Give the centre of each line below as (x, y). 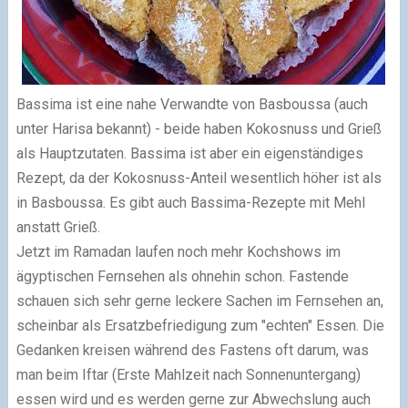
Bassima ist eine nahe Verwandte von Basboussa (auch (192, 104)
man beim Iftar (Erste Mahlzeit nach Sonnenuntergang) (188, 374)
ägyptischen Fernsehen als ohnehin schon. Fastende (182, 276)
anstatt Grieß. (58, 227)
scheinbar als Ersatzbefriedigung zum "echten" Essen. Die (200, 325)
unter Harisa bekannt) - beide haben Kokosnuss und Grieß (199, 128)
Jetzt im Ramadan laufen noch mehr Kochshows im (178, 251)
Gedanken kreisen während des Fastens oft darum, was (192, 350)
